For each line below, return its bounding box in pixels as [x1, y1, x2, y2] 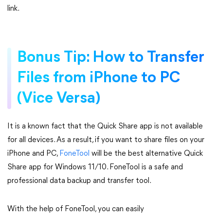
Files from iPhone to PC [17, 71, 180, 86]
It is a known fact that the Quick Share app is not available [7, 123, 203, 130]
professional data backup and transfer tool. [7, 177, 151, 185]
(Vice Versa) [17, 91, 100, 107]
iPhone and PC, [7, 150, 59, 158]
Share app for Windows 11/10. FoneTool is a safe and [7, 163, 183, 171]
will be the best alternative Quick [90, 150, 203, 158]
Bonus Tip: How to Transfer [17, 50, 204, 66]
